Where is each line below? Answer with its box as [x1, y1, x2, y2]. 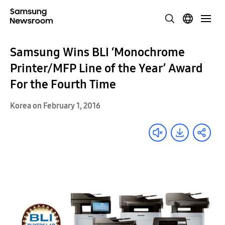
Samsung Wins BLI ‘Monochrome [10, 45, 185, 59]
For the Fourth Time [10, 77, 116, 91]
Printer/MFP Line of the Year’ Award [10, 61, 203, 75]
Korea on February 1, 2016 [10, 101, 100, 110]
